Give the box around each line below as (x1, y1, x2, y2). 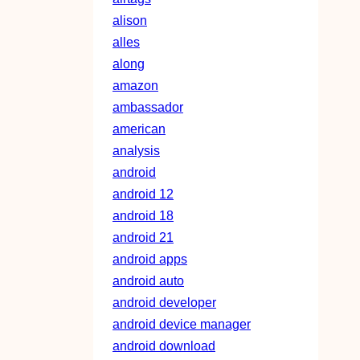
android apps (112, 252, 187, 267)
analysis (112, 143, 160, 158)
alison (112, 13, 147, 28)
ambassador (112, 100, 183, 115)
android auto (112, 273, 184, 288)
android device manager (112, 317, 251, 332)
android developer (112, 295, 216, 310)
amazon (112, 78, 158, 93)
